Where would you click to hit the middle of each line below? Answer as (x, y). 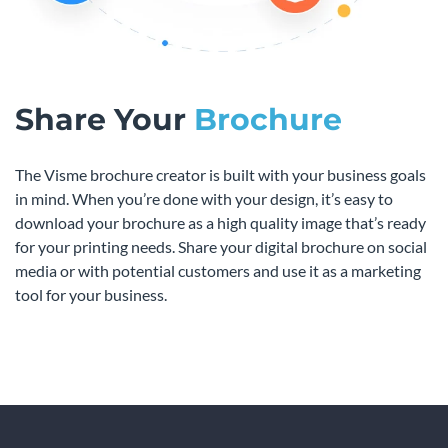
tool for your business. (91, 295)
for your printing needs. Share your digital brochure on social (221, 247)
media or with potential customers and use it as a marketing (218, 271)
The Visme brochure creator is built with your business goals (220, 175)
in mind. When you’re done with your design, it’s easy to (204, 199)
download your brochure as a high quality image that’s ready (220, 223)
